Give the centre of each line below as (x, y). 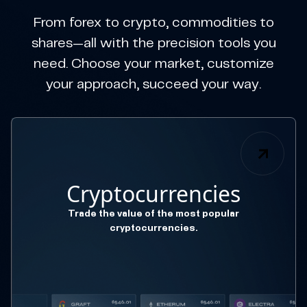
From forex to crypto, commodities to (153, 23)
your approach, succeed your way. (153, 85)
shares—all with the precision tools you (153, 44)
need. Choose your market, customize (153, 64)
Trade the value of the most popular (153, 214)
